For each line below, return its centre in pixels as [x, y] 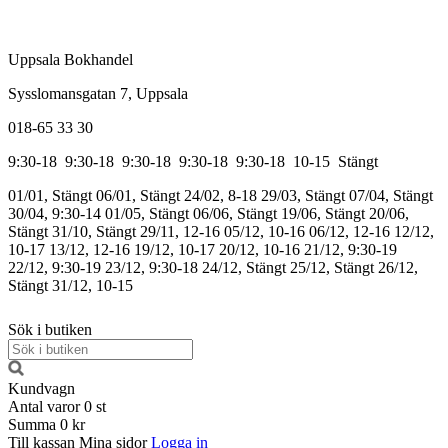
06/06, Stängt [235, 213]
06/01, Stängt [138, 195]
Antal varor [44, 406]
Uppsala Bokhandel [70, 59]
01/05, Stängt [147, 213]
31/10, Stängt [94, 231]
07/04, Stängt [391, 195]
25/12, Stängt [332, 267]
